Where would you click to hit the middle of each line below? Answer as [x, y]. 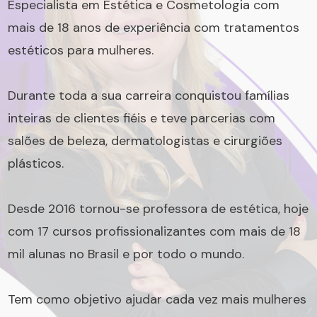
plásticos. [36, 163]
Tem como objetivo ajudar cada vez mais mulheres [157, 299]
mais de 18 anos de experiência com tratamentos [154, 28]
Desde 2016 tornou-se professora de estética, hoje [158, 209]
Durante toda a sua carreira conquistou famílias [149, 96]
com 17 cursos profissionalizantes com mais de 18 [154, 231]
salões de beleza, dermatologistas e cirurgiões [145, 141]
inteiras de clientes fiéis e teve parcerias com [142, 118]
